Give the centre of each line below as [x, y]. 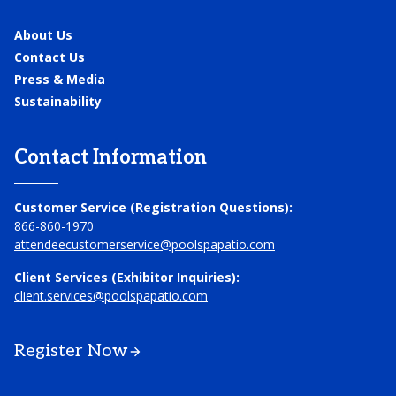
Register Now [71, 351]
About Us [43, 35]
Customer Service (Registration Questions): [153, 207]
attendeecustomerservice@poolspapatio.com [145, 244]
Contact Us [49, 57]
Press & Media [60, 79]
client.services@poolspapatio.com [111, 296]
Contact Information [110, 157]
